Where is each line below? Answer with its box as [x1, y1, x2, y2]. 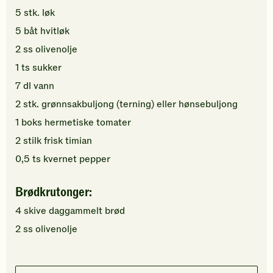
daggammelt [49, 204, 102, 218]
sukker [32, 61, 62, 75]
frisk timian [44, 134, 92, 148]
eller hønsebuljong [157, 97, 238, 112]
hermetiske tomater [44, 116, 131, 130]
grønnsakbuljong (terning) [41, 97, 154, 112]
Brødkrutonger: [15, 183, 92, 202]
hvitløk [40, 24, 69, 38]
